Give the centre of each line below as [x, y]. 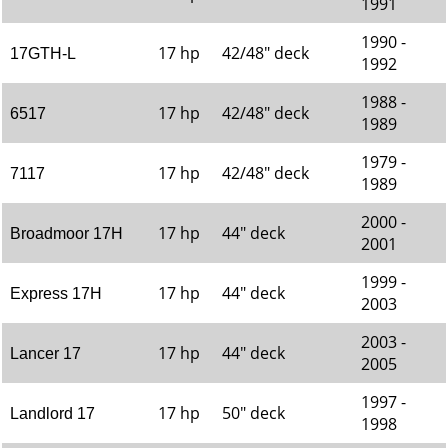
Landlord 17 [52, 413]
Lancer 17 [45, 353]
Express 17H [56, 293]
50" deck [253, 413]
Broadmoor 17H [66, 233]
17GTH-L [43, 53]
